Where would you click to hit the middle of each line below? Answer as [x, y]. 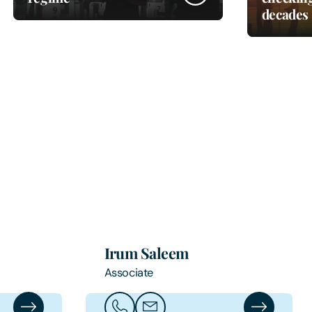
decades [285, 14]
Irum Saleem [146, 252]
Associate [128, 272]
